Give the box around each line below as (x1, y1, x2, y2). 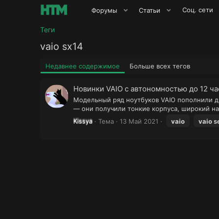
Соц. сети (182, 6, 213, 14)
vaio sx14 (40, 41, 83, 52)
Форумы (91, 6, 117, 14)
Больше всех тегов (130, 62, 190, 70)
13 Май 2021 (120, 117, 158, 126)
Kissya (73, 117, 92, 126)
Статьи (139, 6, 161, 14)
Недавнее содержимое (45, 62, 120, 70)
